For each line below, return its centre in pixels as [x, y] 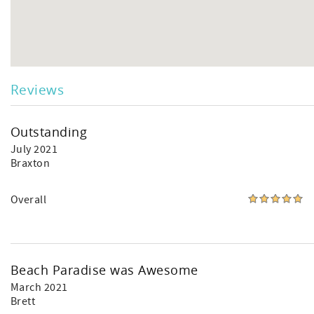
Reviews [37, 89]
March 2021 [39, 287]
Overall [29, 200]
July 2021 [34, 149]
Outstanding [49, 132]
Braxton [30, 163]
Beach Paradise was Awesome [104, 270]
